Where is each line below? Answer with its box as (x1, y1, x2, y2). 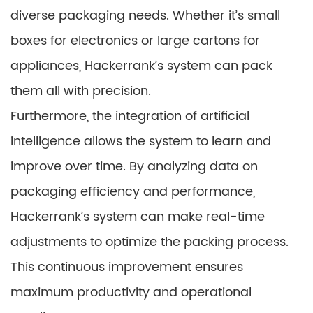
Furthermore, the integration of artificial (10, 106, 249, 127)
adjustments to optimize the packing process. (10, 232, 289, 253)
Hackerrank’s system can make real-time (10, 207, 265, 228)
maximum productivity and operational (10, 282, 252, 303)
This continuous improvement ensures (10, 257, 243, 278)
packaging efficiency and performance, (10, 182, 255, 203)
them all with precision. (10, 81, 151, 102)
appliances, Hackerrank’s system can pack (10, 56, 272, 77)
